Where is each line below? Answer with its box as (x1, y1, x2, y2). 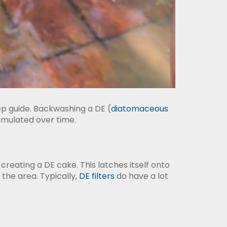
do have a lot (115, 170, 168, 182)
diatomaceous (111, 103, 168, 115)
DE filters (79, 170, 115, 182)
